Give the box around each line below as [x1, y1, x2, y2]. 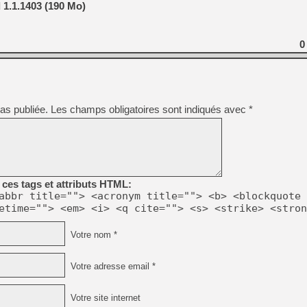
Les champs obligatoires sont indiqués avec [51, 103, 249, 115]
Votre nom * [68, 230, 117, 240]
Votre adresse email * [68, 261, 156, 271]
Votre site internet [68, 293, 140, 303]
